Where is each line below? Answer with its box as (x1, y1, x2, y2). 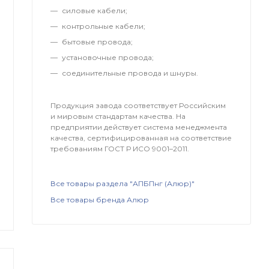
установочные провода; (62, 52, 154, 62)
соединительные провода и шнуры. (62, 68, 199, 77)
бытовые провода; (62, 37, 133, 46)
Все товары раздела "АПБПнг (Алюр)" (50, 179, 195, 189)
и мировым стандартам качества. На (50, 111, 186, 121)
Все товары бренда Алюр (50, 195, 150, 205)
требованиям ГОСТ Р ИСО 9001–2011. (50, 144, 190, 153)
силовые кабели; (62, 5, 128, 15)
